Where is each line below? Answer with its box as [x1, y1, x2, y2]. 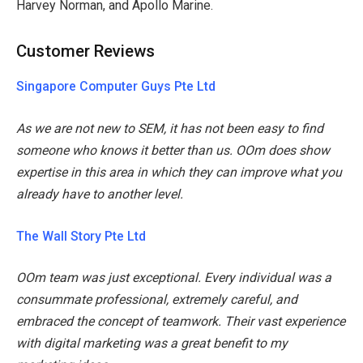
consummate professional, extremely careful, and [16, 292, 297, 308]
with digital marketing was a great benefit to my [16, 335, 288, 352]
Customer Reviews [16, 41, 155, 62]
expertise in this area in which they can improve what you [16, 164, 342, 181]
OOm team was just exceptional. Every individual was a [16, 270, 331, 286]
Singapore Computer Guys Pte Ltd [16, 79, 216, 95]
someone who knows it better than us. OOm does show [16, 143, 330, 159]
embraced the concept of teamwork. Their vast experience [16, 314, 345, 330]
